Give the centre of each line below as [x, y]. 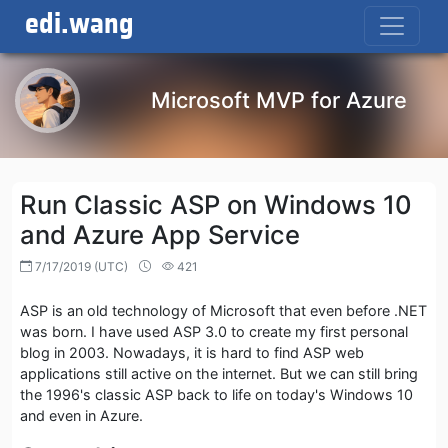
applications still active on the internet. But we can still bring [219, 373]
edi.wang [79, 24]
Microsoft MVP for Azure [279, 100]
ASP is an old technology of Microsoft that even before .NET [223, 310]
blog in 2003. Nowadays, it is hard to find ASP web [192, 352]
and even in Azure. [81, 415]
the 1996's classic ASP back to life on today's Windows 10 [216, 394]
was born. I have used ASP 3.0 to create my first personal [214, 331]
